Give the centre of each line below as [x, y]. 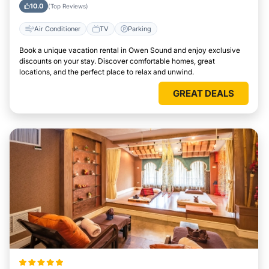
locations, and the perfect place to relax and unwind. [107, 72]
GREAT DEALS [204, 93]
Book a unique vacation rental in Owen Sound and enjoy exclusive [130, 50]
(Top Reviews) [68, 6]
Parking [140, 29]
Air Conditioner [57, 29]
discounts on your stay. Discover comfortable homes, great [117, 61]
